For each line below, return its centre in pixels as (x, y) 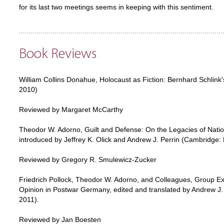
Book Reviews (58, 54)
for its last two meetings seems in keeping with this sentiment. (116, 7)
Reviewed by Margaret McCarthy (71, 110)
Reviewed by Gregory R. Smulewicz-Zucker (88, 160)
